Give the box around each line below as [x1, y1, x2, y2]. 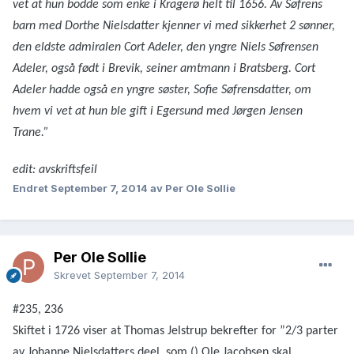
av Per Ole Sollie [150, 182, 235, 195]
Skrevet [54, 269, 94, 282]
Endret [13, 182, 51, 195]
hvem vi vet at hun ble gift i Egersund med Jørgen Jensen [13, 105, 303, 119]
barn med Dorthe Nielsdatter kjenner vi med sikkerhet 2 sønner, [13, 20, 335, 33]
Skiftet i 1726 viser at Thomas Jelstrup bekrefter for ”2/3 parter [13, 325, 338, 338]
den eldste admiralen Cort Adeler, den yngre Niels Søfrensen [13, 41, 318, 55]
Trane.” [13, 126, 49, 140]
